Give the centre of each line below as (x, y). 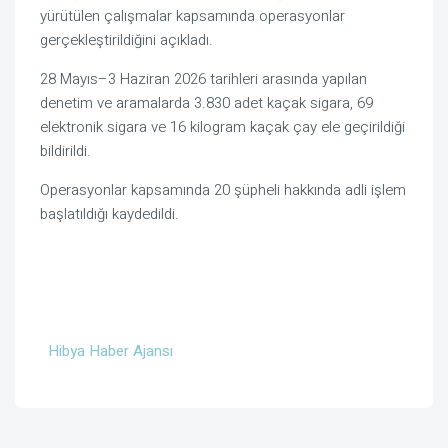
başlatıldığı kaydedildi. (109, 214)
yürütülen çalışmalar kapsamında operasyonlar (192, 16)
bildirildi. (65, 151)
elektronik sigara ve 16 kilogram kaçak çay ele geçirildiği (222, 127)
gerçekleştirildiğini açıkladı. (126, 40)
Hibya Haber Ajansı (110, 351)
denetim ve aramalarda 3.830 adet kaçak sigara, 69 (206, 103)
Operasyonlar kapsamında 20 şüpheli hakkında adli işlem (223, 190)
